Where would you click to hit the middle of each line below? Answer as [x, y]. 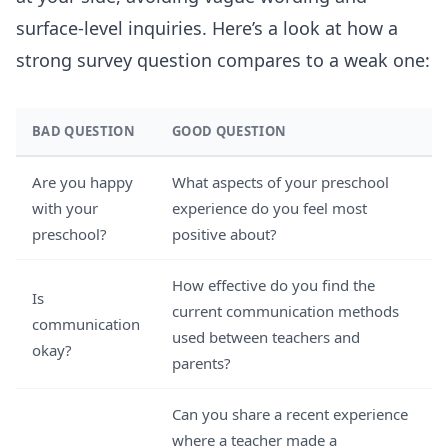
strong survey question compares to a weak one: [223, 60]
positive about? [224, 234]
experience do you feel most [269, 208]
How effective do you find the [273, 285]
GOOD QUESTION [229, 131]
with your [65, 208]
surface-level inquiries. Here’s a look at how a [207, 28]
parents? [201, 363]
